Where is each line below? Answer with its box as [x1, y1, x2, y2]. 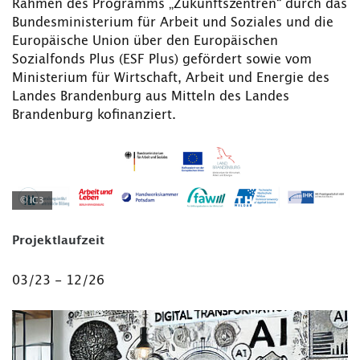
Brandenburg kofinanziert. [12, 108, 176, 122]
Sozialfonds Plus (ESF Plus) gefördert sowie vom [12, 53, 312, 67]
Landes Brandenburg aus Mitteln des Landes [12, 90, 289, 104]
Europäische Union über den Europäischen [12, 35, 278, 48]
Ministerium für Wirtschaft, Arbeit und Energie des [12, 72, 329, 85]
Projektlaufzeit [12, 235, 104, 247]
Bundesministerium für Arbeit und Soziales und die [12, 16, 333, 30]
